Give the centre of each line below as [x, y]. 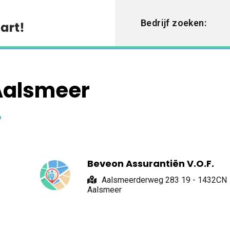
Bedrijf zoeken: [174, 23]
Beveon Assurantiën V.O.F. [151, 163]
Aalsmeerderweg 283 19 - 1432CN [165, 180]
